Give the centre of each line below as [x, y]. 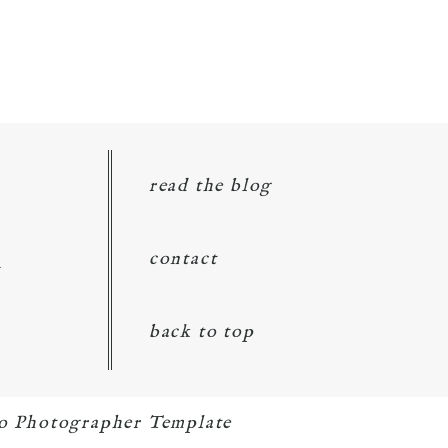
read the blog [210, 186]
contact [183, 259]
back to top [201, 332]
